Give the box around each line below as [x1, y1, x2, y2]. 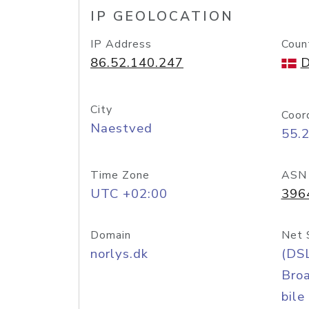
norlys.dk [90, 245, 148, 263]
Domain [90, 228, 131, 243]
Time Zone [90, 168, 150, 183]
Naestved [90, 119, 152, 137]
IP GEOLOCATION [90, 8, 234, 26]
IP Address [90, 37, 152, 52]
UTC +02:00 [90, 185, 168, 203]
